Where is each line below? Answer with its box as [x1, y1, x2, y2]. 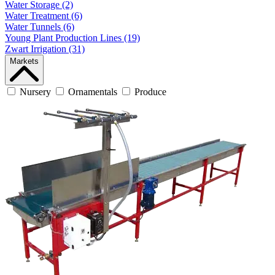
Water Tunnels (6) [5, 21, 74, 32]
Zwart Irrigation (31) [5, 44, 85, 54]
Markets [10, 56, 39, 66]
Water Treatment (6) [5, 10, 82, 21]
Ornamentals [68, 87, 117, 98]
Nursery [20, 87, 51, 98]
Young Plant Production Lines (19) [5, 33, 140, 43]
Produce [134, 87, 166, 98]
